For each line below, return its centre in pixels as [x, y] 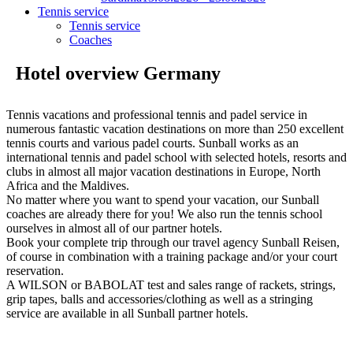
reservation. [35, 270]
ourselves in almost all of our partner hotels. [114, 228]
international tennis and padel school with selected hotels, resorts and [176, 157]
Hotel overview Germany [116, 73]
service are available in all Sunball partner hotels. [127, 313]
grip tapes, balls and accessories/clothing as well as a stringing [160, 299]
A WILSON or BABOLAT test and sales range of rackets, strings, [171, 284]
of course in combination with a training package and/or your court [172, 256]
